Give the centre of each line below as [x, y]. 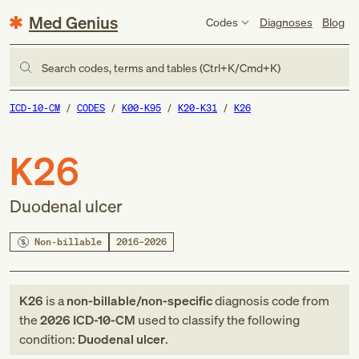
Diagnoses [286, 22]
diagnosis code [257, 301]
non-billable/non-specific [139, 301]
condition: [48, 339]
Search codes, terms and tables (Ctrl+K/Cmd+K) [161, 67]
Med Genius [73, 22]
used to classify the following [218, 320]
